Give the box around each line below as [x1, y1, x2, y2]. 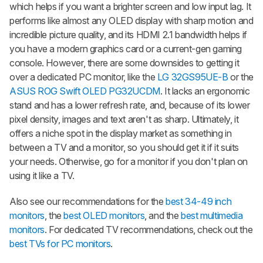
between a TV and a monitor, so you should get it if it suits [9, 141, 240, 153]
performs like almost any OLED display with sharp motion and [9, 14, 254, 26]
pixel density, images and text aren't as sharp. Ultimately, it [9, 113, 239, 125]
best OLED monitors [63, 209, 145, 221]
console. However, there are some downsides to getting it [9, 56, 240, 69]
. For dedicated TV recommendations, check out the [44, 223, 253, 235]
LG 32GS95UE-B [157, 70, 228, 83]
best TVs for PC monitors [9, 237, 111, 249]
